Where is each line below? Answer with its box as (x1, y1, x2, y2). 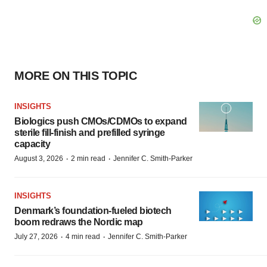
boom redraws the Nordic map (14, 216, 143, 227)
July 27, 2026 (14, 232, 58, 241)
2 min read (71, 154, 105, 163)
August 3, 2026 (14, 154, 63, 163)
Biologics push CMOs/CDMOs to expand (14, 116, 187, 126)
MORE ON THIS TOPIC (14, 69, 136, 82)
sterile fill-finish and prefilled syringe (14, 127, 165, 138)
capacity (14, 138, 50, 149)
